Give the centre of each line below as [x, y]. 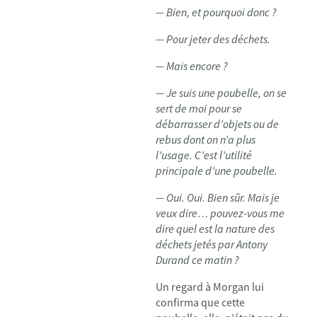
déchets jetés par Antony [212, 244]
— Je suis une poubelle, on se [221, 93]
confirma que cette [200, 302]
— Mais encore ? [192, 66]
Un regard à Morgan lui [210, 287]
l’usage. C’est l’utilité [204, 155]
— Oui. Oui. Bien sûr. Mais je [218, 197]
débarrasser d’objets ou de [217, 124]
